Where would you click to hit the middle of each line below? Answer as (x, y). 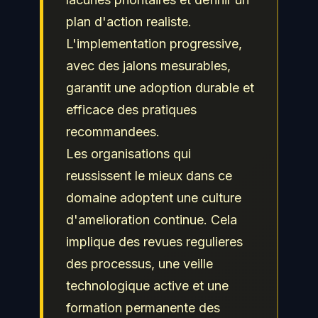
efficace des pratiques (131, 109)
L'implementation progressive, (154, 43)
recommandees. (113, 131)
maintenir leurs (126, 9)
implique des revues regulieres (154, 241)
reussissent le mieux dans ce (149, 175)
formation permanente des (143, 307)
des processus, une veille (139, 263)
